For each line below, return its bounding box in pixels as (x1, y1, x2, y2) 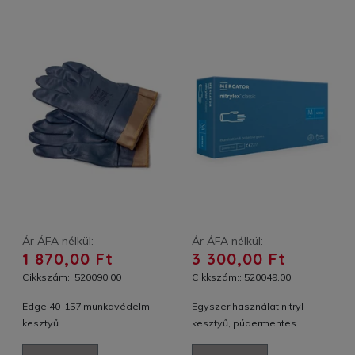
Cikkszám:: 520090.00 (22, 271, 121, 284)
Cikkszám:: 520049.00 (192, 271, 291, 284)
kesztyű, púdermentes (192, 317, 296, 330)
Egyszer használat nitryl (192, 300, 303, 313)
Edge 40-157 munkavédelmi (22, 300, 152, 313)
